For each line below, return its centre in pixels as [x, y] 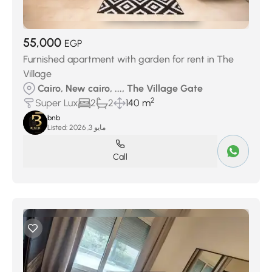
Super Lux [57, 103]
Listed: [57, 127]
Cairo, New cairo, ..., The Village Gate [120, 88]
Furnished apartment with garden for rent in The [128, 59]
